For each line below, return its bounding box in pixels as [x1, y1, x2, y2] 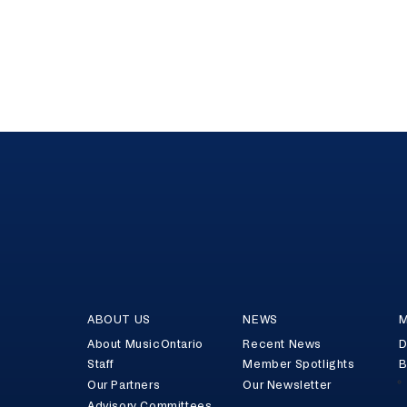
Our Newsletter [243, 379, 332, 391]
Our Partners [87, 379, 161, 391]
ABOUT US [87, 313, 151, 325]
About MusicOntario [87, 338, 203, 350]
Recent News [243, 338, 323, 350]
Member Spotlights [243, 359, 355, 371]
